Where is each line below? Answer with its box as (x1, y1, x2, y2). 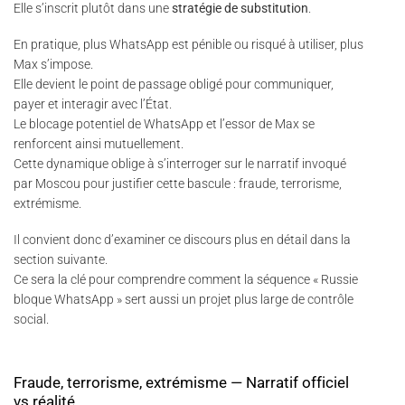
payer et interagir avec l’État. (14, 97, 172, 112)
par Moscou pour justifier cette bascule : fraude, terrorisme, (14, 176, 342, 192)
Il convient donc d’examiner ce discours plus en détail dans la (14, 232, 351, 248)
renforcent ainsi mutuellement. (14, 137, 184, 152)
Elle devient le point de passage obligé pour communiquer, (14, 77, 334, 92)
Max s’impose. (14, 57, 93, 72)
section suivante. (14, 252, 108, 268)
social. (14, 312, 49, 327)
